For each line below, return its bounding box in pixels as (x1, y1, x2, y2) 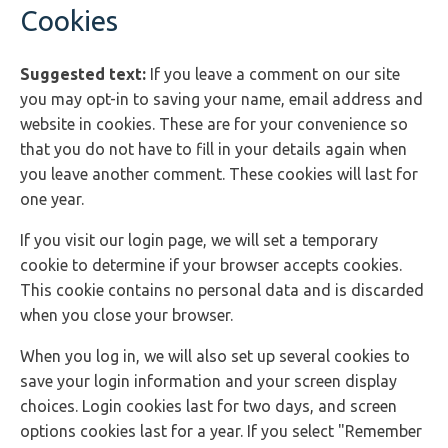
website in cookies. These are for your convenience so (20, 115, 408, 133)
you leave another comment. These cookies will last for (20, 165, 418, 183)
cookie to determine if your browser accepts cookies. (20, 256, 402, 274)
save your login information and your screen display (20, 372, 397, 390)
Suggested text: (20, 65, 150, 83)
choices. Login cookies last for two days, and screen (20, 397, 397, 415)
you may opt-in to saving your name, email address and (20, 90, 423, 108)
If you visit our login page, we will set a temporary (20, 231, 378, 249)
